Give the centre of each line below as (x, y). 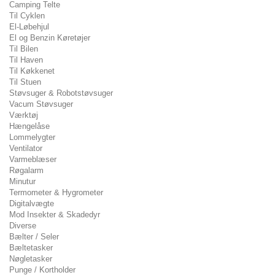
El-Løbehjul (29, 27)
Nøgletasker (31, 259)
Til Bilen (24, 49)
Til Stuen (25, 82)
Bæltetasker (31, 248)
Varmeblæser (33, 159)
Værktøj (24, 115)
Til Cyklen (27, 16)
